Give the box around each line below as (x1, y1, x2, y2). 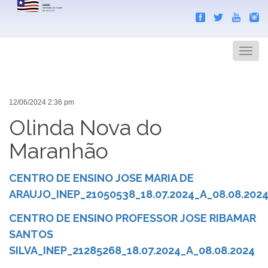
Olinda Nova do (9, 114, 162, 140)
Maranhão (9, 138, 108, 163)
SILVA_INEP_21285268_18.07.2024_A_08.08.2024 (9, 243, 255, 257)
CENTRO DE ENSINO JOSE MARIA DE (9, 172, 194, 185)
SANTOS (9, 227, 53, 240)
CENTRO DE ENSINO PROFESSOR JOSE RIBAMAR (9, 211, 256, 224)
